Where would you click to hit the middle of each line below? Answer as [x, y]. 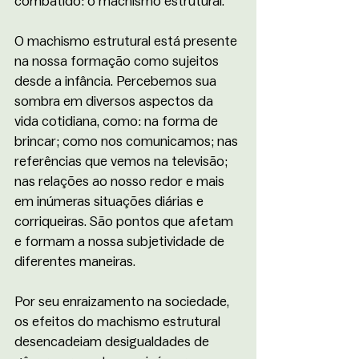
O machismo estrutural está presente [127, 42]
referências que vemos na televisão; [123, 162]
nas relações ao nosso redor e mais [121, 182]
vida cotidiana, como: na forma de [118, 122]
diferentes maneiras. [77, 262]
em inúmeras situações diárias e [111, 202]
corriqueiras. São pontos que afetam [125, 222]
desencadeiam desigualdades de [113, 342]
